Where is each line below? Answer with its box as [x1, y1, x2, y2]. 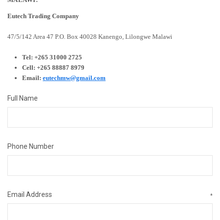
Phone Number [7, 142, 54, 150]
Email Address [7, 190, 52, 198]
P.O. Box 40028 [55, 32, 97, 40]
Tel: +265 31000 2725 [22, 53, 82, 61]
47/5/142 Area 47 [7, 32, 54, 40]
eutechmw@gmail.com [43, 74, 106, 82]
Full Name [7, 94, 38, 102]
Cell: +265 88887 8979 [22, 63, 84, 71]
